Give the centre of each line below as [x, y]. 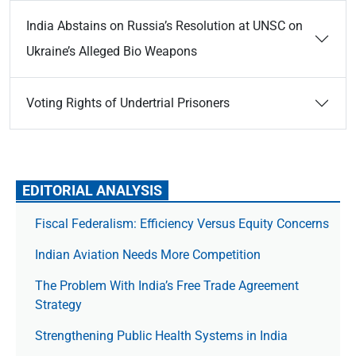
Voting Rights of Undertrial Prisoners [128, 103]
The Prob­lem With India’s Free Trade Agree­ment [167, 286]
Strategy [58, 305]
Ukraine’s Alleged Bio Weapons [112, 51]
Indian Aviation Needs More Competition [149, 255]
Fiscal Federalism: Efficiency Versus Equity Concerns [182, 224]
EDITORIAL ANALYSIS [92, 190]
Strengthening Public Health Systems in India [161, 336]
